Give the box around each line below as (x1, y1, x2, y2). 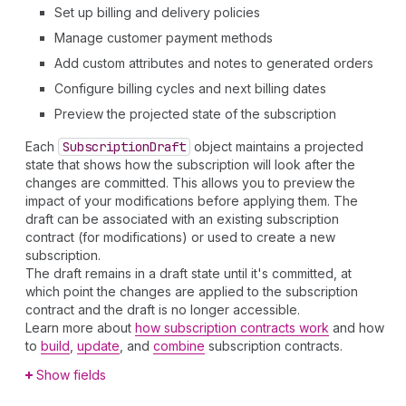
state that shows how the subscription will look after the (25, 157, 355, 172)
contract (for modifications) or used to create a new (25, 229, 335, 245)
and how (329, 320, 384, 335)
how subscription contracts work (135, 320, 329, 335)
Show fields (36, 367, 106, 382)
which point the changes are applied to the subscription (25, 284, 358, 299)
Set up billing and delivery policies (54, 5, 260, 20)
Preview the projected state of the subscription (54, 106, 336, 121)
